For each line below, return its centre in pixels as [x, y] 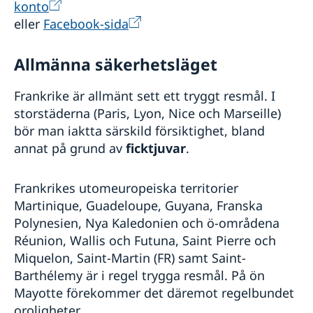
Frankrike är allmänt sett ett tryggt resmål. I [145, 95]
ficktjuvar [156, 148]
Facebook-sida [86, 23]
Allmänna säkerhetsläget [116, 64]
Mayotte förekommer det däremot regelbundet [154, 292]
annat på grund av [70, 148]
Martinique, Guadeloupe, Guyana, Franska [138, 205]
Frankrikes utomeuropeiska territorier [126, 188]
